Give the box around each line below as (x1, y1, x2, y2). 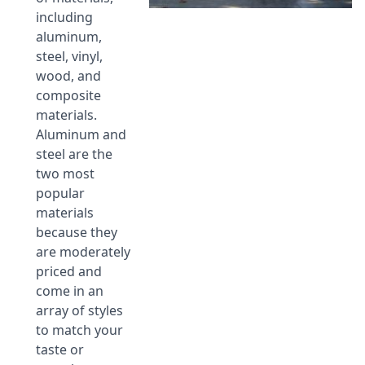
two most (36, 165, 95, 183)
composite (36, 86, 101, 105)
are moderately (36, 243, 130, 262)
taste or (36, 341, 84, 359)
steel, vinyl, (36, 47, 103, 66)
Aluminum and (36, 125, 126, 144)
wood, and (36, 67, 101, 86)
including (36, 8, 93, 27)
